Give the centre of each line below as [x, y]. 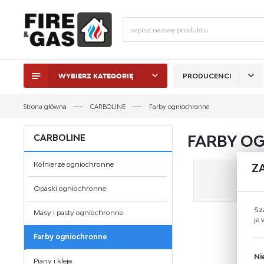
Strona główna [45, 106]
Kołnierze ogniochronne [74, 164]
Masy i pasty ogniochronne [79, 213]
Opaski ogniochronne [70, 188]
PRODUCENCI [207, 76]
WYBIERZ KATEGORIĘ [95, 76]
